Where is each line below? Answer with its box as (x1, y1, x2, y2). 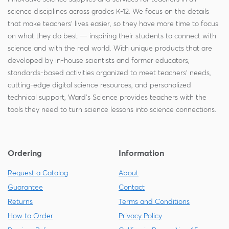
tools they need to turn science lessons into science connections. (8, 105, 216, 114)
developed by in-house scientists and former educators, (8, 56, 190, 65)
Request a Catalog (8, 168, 68, 177)
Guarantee (8, 182, 43, 192)
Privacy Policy (119, 211, 162, 220)
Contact (119, 182, 145, 192)
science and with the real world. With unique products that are (8, 43, 212, 53)
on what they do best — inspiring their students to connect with (8, 31, 216, 40)
